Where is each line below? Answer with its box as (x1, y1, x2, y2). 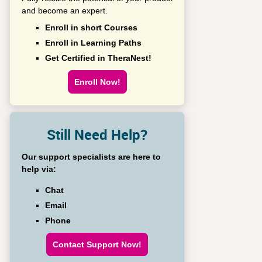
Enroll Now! (74, 77, 120, 87)
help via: (22, 164, 56, 174)
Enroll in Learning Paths (45, 38, 142, 47)
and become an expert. (22, 6, 108, 15)
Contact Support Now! (53, 240, 142, 249)
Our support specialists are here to (22, 152, 161, 161)
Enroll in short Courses (45, 23, 137, 32)
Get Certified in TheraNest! (45, 53, 151, 63)
